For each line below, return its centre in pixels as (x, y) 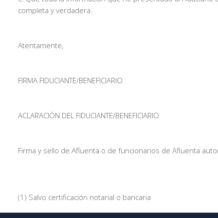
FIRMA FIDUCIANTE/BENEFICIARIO (70, 80)
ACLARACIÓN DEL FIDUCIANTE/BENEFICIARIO (89, 115)
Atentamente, (41, 45)
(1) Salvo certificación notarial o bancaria (84, 197)
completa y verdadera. (55, 10)
